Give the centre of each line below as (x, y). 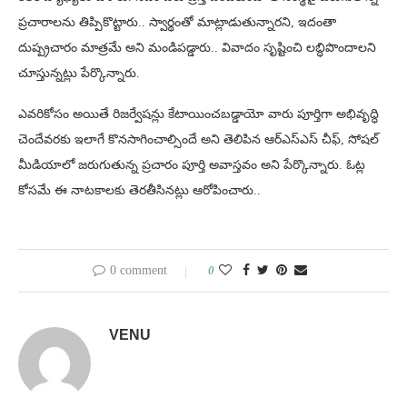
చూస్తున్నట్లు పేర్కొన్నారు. (79, 74)
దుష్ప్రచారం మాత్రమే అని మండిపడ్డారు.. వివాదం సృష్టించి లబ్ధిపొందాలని (197, 48)
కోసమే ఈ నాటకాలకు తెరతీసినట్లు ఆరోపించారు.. (139, 191)
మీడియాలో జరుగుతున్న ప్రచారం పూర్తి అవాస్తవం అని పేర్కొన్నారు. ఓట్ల (192, 165)
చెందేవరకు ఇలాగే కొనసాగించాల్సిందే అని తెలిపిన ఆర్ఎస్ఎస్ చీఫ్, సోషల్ (199, 140)
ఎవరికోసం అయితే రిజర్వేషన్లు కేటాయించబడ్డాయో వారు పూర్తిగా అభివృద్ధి (199, 114)
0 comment (139, 271)
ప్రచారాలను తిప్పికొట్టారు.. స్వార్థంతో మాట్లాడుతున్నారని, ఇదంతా (177, 23)
